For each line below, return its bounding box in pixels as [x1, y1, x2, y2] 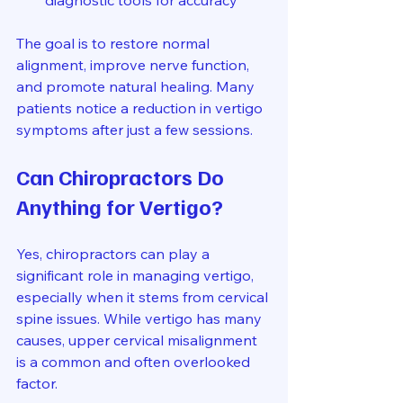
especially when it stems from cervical [16, 288, 272, 306]
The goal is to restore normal [16, 34, 213, 52]
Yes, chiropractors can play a [16, 245, 213, 263]
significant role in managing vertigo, [16, 266, 257, 284]
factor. [16, 374, 58, 392]
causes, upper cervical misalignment [16, 331, 261, 349]
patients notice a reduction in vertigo [16, 99, 266, 117]
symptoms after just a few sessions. [16, 121, 253, 139]
